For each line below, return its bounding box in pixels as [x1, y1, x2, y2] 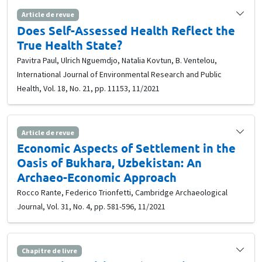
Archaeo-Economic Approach [17, 169, 177, 185]
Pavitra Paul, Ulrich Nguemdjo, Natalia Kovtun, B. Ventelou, [17, 54, 217, 65]
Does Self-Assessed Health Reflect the [17, 22, 235, 38]
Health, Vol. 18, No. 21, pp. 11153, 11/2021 [17, 82, 160, 94]
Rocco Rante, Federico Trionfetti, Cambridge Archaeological [17, 187, 227, 198]
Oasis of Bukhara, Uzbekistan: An [17, 154, 202, 170]
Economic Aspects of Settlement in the [17, 140, 236, 156]
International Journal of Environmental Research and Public [17, 68, 222, 80]
